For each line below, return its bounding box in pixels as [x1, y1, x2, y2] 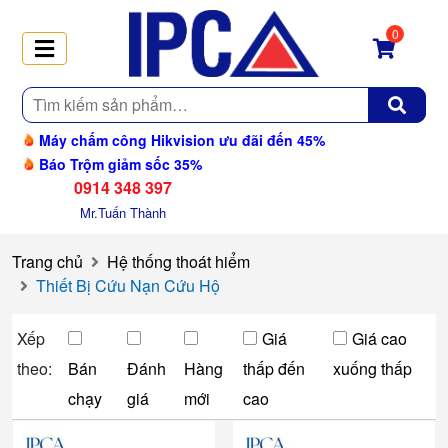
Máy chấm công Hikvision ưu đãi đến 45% [35, 129, 325, 150]
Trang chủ [12, 249, 83, 273]
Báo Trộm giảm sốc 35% [35, 153, 202, 174]
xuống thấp [333, 356, 413, 380]
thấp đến [243, 356, 306, 380]
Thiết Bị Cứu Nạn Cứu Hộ [36, 273, 220, 297]
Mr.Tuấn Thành [80, 202, 166, 222]
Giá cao [352, 326, 408, 350]
